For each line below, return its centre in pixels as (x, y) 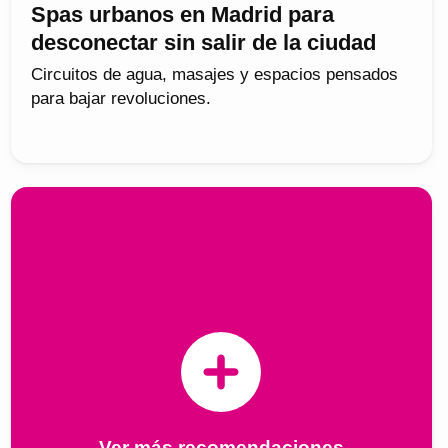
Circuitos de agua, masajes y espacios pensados (214, 74)
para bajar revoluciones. (120, 98)
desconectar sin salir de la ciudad (203, 42)
